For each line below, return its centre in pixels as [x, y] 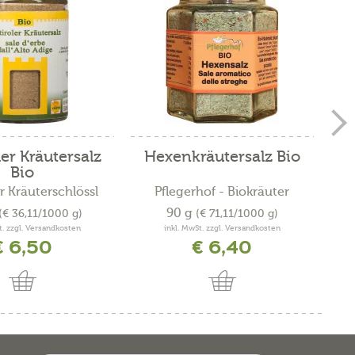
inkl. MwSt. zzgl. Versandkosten [222, 228]
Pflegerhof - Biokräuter [222, 191]
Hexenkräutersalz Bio [222, 156]
